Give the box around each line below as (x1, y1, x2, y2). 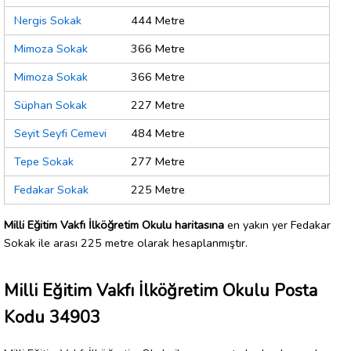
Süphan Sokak (14, 97, 87, 114)
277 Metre (131, 154, 185, 170)
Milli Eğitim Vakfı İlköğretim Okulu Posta (4, 278, 317, 302)
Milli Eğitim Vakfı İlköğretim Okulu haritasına (4, 216, 224, 233)
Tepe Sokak (14, 154, 74, 170)
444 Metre (131, 13, 185, 29)
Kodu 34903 (4, 305, 100, 329)
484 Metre (131, 125, 185, 142)
